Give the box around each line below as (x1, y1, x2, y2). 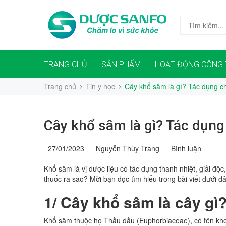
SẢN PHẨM (101, 60, 141, 69)
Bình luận (167, 143, 201, 153)
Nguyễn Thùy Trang (92, 143, 159, 153)
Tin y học (86, 81, 115, 91)
